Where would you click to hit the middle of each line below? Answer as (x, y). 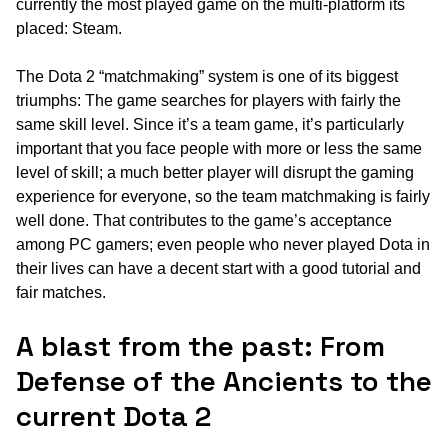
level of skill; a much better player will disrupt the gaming (215, 173)
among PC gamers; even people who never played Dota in (223, 245)
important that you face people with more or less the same (219, 149)
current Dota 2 (113, 416)
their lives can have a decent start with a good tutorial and (218, 269)
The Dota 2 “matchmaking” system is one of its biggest (207, 77)
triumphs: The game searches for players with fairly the (208, 101)
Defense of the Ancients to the (224, 381)
